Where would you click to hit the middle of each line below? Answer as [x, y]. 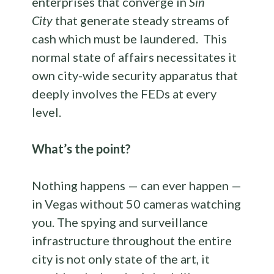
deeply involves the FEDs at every [124, 94]
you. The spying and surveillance [120, 222]
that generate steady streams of [141, 20]
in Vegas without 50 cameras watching [137, 204]
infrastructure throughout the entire [132, 241]
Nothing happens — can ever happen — [137, 186]
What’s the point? [82, 149]
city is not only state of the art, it [121, 259]
